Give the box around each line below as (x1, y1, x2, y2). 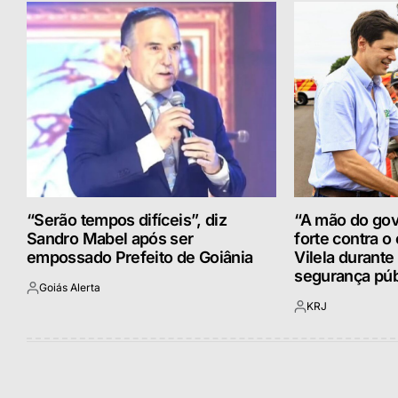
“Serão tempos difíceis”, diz (27, 210, 227, 229)
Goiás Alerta (39, 280, 100, 294)
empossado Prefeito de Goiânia (27, 247, 253, 267)
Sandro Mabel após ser (27, 228, 194, 248)
